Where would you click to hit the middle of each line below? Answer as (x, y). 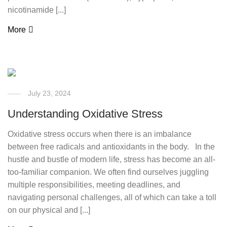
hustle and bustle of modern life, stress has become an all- (112, 159)
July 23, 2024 (50, 93)
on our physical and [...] (49, 210)
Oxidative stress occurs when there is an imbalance (100, 134)
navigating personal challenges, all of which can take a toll (112, 197)
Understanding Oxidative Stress (85, 114)
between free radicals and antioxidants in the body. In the (111, 147)
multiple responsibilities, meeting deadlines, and (94, 185)
